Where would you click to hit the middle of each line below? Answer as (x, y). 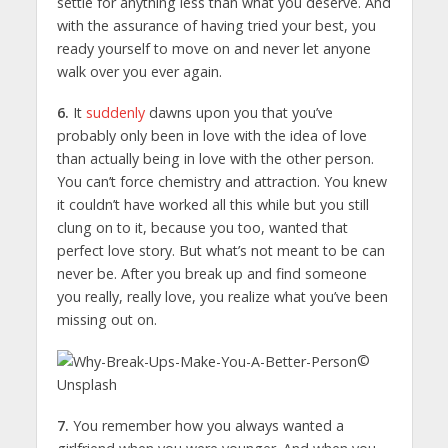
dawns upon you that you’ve (238, 112)
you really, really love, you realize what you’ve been (222, 296)
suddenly (115, 112)
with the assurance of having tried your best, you (216, 25)
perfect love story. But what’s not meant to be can (220, 250)
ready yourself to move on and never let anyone (213, 48)
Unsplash (86, 385)
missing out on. (106, 319)
